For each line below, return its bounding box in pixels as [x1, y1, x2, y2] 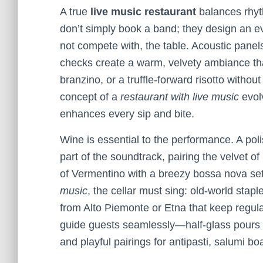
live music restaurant [90, 6, 196, 18]
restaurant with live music [120, 91, 239, 103]
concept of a [60, 91, 120, 103]
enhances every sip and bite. [60, 108, 194, 120]
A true [60, 6, 90, 18]
